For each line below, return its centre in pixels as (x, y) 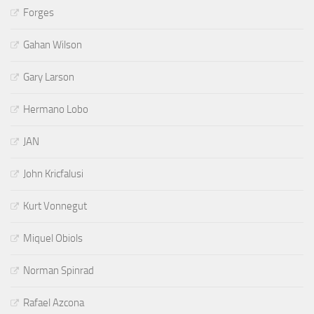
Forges (39, 12)
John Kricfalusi (53, 173)
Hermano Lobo (56, 109)
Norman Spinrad (59, 270)
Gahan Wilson (53, 45)
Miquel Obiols (53, 238)
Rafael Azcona (54, 302)
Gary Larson (49, 77)
